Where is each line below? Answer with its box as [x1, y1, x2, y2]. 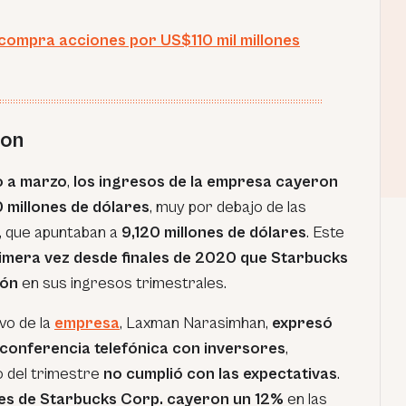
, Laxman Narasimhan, [120, 314, 268, 333]
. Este [306, 223, 344, 242]
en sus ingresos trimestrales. [22, 274, 227, 293]
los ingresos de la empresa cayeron [73, 172, 338, 191]
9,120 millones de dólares [121, 223, 306, 242]
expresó [268, 314, 333, 333]
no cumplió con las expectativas [103, 364, 337, 383]
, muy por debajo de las [150, 198, 306, 217]
